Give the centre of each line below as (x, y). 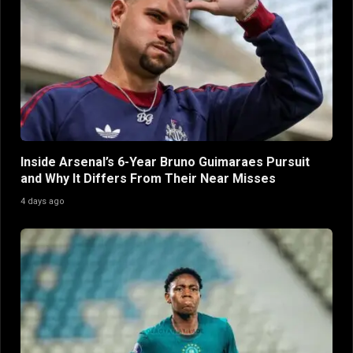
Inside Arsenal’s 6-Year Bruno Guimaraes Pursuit (165, 162)
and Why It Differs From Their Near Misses (148, 178)
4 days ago (43, 201)
